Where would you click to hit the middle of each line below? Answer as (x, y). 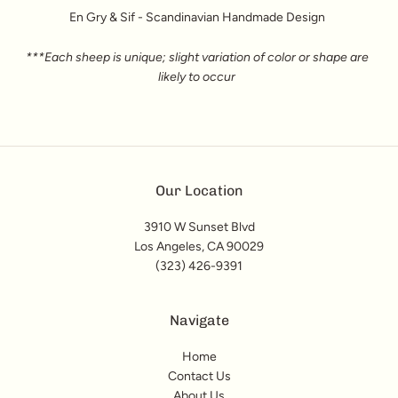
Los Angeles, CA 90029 (199, 246)
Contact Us (199, 376)
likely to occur (197, 76)
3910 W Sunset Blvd (199, 227)
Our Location (199, 190)
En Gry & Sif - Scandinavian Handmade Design (197, 18)
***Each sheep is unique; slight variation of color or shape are (197, 57)
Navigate (199, 320)
